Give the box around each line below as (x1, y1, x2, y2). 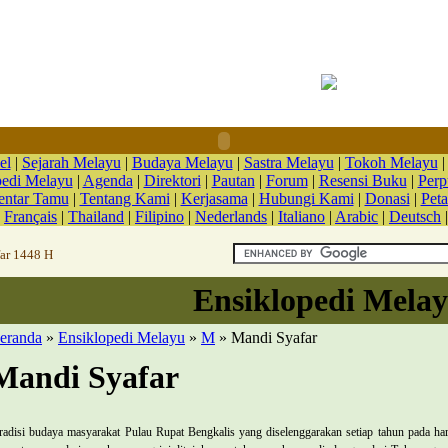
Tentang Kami (79, 190, 170, 207)
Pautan (211, 172, 255, 189)
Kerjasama (180, 190, 248, 207)
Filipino (135, 208, 184, 225)
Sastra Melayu (243, 154, 334, 171)
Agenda (82, 172, 133, 189)
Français (4, 208, 57, 225)
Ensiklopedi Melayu (58, 329, 185, 346)
